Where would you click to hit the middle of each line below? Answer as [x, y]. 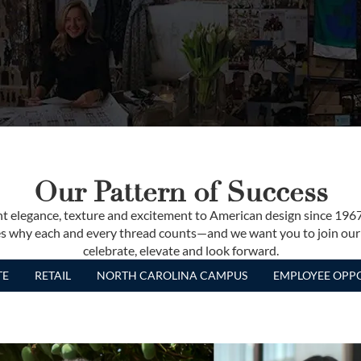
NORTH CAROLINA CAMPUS [172, 275]
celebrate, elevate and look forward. [180, 250]
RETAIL [52, 275]
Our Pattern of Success [180, 192]
